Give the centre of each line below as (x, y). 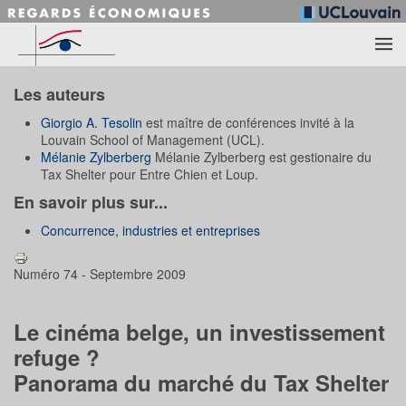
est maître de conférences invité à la (248, 122)
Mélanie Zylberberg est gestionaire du (261, 156)
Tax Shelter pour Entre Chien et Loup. (150, 174)
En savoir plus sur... (91, 202)
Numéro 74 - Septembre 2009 (100, 274)
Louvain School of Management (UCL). (153, 139)
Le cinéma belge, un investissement (199, 332)
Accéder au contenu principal (126, 42)
